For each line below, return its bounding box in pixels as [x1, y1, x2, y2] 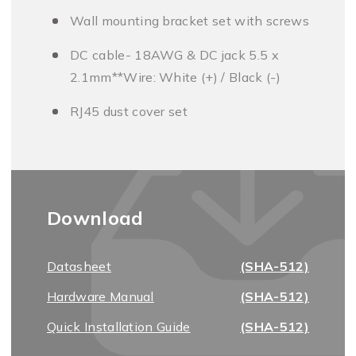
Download [47, 206, 144, 230]
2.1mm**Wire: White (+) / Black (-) [70, 69, 281, 85]
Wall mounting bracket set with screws [70, 13, 309, 29]
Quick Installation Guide [47, 319, 191, 335]
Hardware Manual [47, 288, 154, 304]
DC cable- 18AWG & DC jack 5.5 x [70, 47, 279, 63]
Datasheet [47, 258, 111, 274]
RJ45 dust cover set [70, 103, 188, 119]
